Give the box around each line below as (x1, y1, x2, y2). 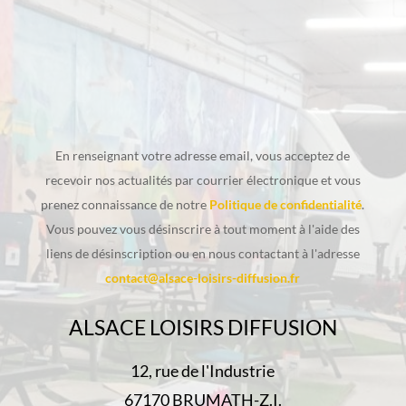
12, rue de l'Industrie (130, 361, 275, 382)
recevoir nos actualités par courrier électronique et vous (44, 172, 361, 188)
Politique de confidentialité (209, 197, 362, 213)
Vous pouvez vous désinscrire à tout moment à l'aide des (45, 221, 360, 237)
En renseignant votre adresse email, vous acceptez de (55, 148, 351, 164)
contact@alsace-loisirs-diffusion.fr (105, 270, 301, 286)
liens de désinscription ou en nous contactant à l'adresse (45, 246, 360, 262)
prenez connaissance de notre (41, 197, 210, 213)
